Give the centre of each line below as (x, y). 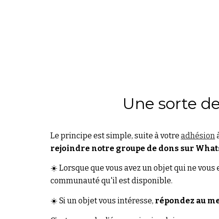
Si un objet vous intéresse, (107, 200)
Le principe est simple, (92, 135)
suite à (146, 135)
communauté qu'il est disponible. (111, 181)
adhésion (198, 135)
